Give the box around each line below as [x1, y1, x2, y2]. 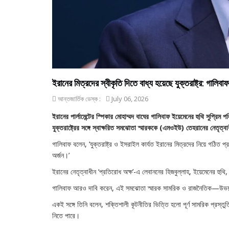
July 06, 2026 [110, 94, 148, 104]
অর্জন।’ [52, 150, 70, 161]
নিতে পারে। [52, 211, 80, 221]
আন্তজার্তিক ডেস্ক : [56, 94, 101, 104]
